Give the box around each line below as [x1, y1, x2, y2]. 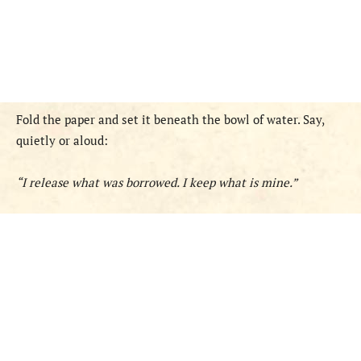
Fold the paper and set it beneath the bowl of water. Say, [16, 111, 324, 128]
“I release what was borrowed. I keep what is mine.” [16, 174, 297, 191]
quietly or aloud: [16, 132, 108, 149]
